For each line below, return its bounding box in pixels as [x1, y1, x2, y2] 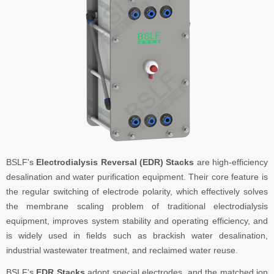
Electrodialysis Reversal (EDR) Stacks [36, 157, 194, 167]
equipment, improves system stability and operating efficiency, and [6, 216, 268, 226]
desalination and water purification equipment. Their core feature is [6, 172, 268, 182]
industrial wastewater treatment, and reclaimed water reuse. [6, 245, 238, 255]
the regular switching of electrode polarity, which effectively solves [6, 187, 268, 196]
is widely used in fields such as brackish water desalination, [6, 231, 268, 240]
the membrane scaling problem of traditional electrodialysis [6, 201, 268, 211]
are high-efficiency [194, 157, 268, 167]
